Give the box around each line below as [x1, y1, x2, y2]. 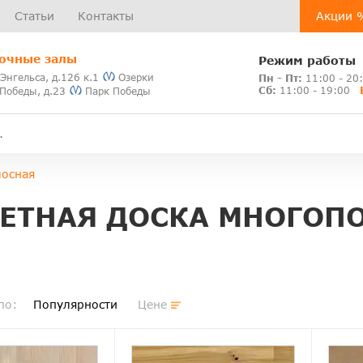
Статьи [15, 9, 54, 23]
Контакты [78, 9, 134, 23]
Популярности [33, 297, 117, 312]
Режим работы [258, 53, 356, 67]
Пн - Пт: [258, 71, 302, 84]
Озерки [115, 70, 155, 83]
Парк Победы [82, 84, 152, 97]
